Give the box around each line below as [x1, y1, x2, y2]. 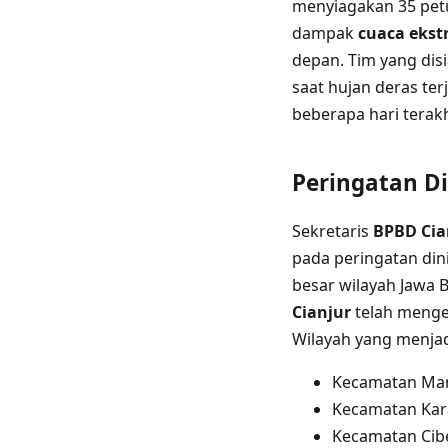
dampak [292, 22, 358, 45]
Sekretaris [292, 220, 373, 243]
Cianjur [292, 301, 351, 324]
